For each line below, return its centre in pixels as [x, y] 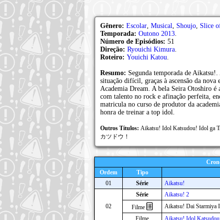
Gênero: [113, 26]
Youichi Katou [147, 57]
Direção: [114, 49]
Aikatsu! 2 [177, 194]
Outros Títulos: [120, 128]
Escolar [137, 26]
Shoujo [186, 26]
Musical [162, 26]
